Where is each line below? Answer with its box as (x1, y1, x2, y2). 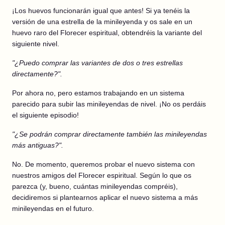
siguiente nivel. (12, 40, 59, 48)
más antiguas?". (12, 141, 63, 149)
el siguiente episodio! (12, 111, 79, 119)
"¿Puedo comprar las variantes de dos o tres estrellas (12, 59, 183, 67)
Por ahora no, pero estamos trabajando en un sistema (12, 89, 184, 97)
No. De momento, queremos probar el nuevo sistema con (12, 160, 195, 168)
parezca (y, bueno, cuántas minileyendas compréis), (12, 182, 178, 190)
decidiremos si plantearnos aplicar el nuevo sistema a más (12, 193, 198, 201)
